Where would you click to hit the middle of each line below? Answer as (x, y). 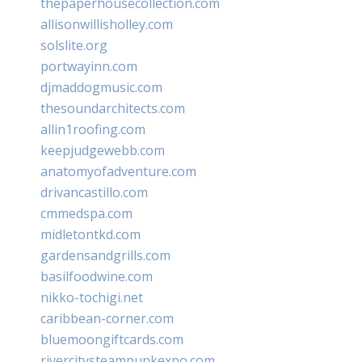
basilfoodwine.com (97, 276)
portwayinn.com (89, 66)
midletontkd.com (90, 234)
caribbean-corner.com (107, 318)
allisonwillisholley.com (107, 24)
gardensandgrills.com (105, 255)
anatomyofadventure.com (118, 171)
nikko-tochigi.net (92, 297)
